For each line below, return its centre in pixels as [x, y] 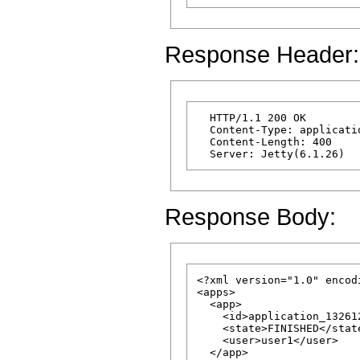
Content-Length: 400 [264, 141]
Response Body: [250, 216]
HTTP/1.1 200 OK [252, 117]
